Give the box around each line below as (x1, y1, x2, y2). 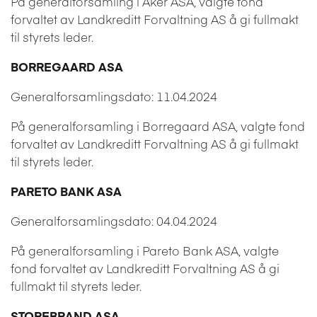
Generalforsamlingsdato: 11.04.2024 (11, 87, 217, 105)
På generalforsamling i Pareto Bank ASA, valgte (11, 241, 279, 259)
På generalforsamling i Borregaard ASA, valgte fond (11, 117, 305, 134)
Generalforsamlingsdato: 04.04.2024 (11, 212, 217, 229)
